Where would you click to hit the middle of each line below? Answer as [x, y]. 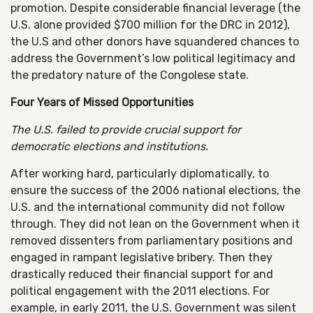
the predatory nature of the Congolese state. [130, 75]
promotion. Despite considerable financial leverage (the [155, 8]
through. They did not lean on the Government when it [155, 224]
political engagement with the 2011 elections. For [140, 291]
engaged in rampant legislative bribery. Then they [141, 257]
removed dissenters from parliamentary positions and [152, 241]
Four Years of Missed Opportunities [102, 102]
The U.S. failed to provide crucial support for [126, 130]
